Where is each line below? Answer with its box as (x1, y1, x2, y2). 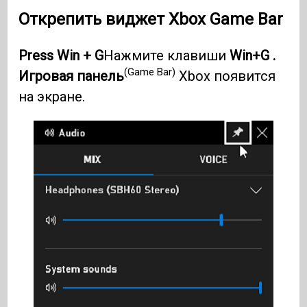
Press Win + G (19, 47, 104, 64)
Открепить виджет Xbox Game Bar (19, 9, 284, 29)
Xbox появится (175, 67, 276, 84)
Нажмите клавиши (103, 47, 230, 64)
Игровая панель (19, 67, 125, 84)
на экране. (19, 88, 86, 105)
